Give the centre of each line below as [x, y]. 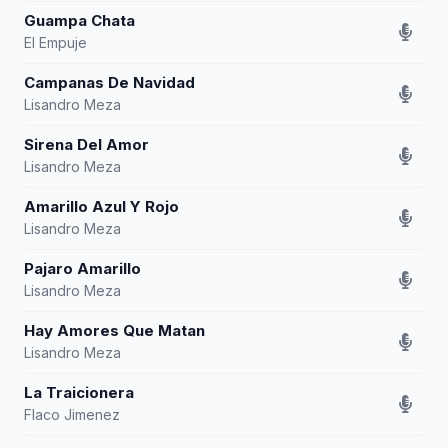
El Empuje [55, 42]
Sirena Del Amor [86, 144]
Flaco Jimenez [72, 414]
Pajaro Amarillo [82, 268]
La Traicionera [79, 392]
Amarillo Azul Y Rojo [101, 206]
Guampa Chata [79, 20]
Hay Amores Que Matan [114, 330]
